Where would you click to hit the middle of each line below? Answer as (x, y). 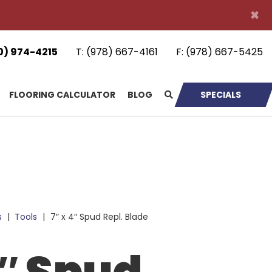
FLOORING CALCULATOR (62, 95)
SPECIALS (221, 95)
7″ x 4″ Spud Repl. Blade (98, 217)
